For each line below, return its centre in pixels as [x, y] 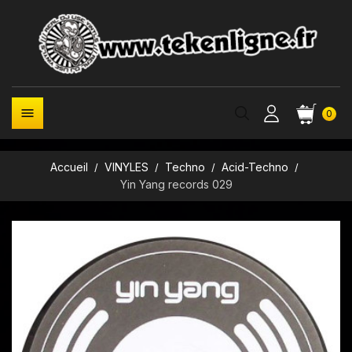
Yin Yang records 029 [176, 184]
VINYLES [126, 167]
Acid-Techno [255, 167]
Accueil [69, 167]
